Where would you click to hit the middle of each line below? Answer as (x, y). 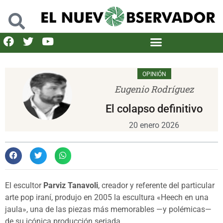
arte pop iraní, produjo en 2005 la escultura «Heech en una (107, 197)
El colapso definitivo (154, 109)
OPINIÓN (154, 74)
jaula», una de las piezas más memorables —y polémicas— (108, 209)
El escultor (24, 185)
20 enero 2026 (154, 125)
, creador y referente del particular (156, 185)
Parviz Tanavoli (71, 185)
